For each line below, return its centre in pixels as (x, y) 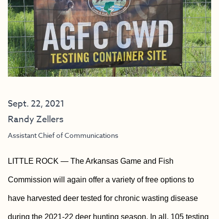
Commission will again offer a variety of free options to (101, 180)
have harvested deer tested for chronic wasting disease (103, 198)
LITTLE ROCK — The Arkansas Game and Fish (91, 161)
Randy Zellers (36, 120)
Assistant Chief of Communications (63, 135)
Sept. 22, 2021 (36, 104)
